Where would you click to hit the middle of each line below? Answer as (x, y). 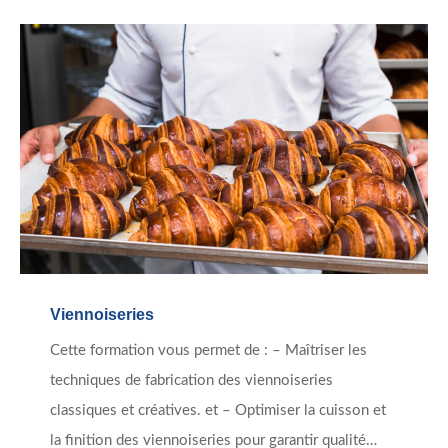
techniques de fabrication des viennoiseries (191, 381)
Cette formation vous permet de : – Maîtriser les (208, 351)
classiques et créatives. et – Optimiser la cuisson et (218, 411)
